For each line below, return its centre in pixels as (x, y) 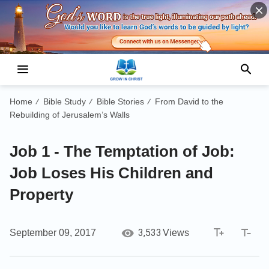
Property (41, 194)
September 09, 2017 (53, 232)
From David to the (189, 101)
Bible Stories (120, 101)
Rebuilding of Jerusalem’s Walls (70, 114)
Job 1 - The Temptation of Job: (122, 151)
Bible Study (65, 101)
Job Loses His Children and (111, 173)
